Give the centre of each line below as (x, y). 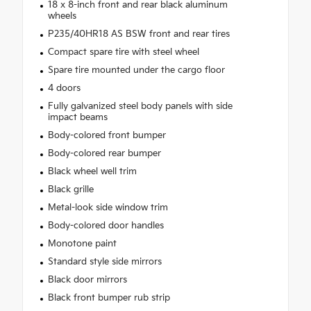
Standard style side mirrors (104, 262)
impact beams (77, 118)
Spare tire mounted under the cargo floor (136, 70)
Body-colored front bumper (107, 136)
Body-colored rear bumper (104, 154)
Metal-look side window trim (108, 208)
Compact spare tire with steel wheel (123, 52)
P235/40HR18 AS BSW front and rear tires (138, 34)
